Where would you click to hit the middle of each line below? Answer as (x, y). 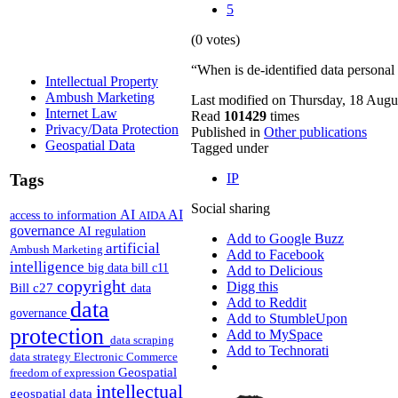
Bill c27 (33, 287)
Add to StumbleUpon (287, 319)
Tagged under (230, 148)
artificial (133, 247)
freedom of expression (64, 372)
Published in (226, 132)
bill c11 (150, 267)
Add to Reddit (267, 303)
